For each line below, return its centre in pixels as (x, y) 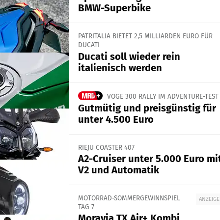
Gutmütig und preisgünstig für (147, 108)
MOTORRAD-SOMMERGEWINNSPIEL (129, 198)
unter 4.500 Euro (116, 119)
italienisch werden (120, 68)
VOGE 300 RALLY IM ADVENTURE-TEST (163, 96)
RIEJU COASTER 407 (106, 147)
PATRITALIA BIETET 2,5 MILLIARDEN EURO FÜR (145, 36)
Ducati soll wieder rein (129, 56)
